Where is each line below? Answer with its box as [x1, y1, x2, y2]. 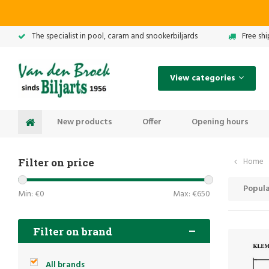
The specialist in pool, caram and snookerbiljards [32, 30, 198, 43]
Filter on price [18, 156, 94, 169]
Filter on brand [33, 224, 112, 238]
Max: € [173, 187, 197, 201]
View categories [169, 71, 235, 85]
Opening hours [192, 115, 249, 129]
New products [57, 115, 112, 129]
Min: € [18, 187, 40, 201]
